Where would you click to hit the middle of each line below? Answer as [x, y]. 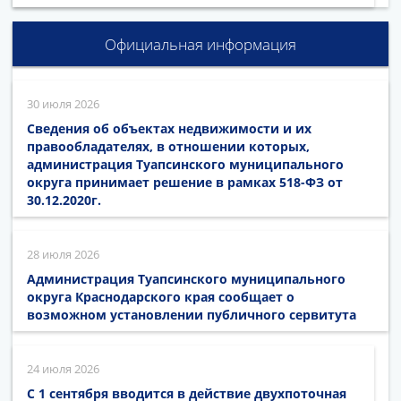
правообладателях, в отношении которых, [168, 146]
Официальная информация [200, 44]
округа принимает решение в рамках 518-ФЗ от [185, 182]
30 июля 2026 [63, 103]
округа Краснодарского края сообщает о [161, 296]
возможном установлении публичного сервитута [192, 314]
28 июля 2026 [63, 254]
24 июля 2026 [63, 368]
